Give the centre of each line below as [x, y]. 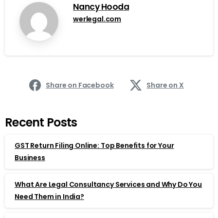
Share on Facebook [80, 85]
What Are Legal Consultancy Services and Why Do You [108, 184]
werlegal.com [97, 19]
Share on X [165, 85]
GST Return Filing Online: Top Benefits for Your [94, 145]
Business [30, 157]
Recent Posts [41, 122]
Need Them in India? [49, 196]
